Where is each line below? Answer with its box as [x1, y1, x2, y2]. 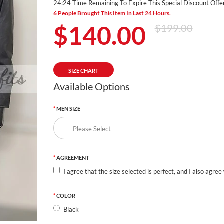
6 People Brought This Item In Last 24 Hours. [53, 9, 171, 17]
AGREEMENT [56, 154, 89, 161]
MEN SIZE [56, 105, 80, 112]
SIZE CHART [68, 67, 99, 74]
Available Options [53, 80, 130, 92]
